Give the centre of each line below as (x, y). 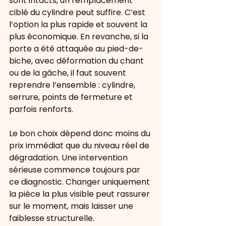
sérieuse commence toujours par (76, 170)
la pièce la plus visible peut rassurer (80, 194)
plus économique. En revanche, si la (80, 37)
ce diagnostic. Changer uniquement (80, 182)
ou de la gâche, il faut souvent (69, 73)
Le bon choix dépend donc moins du (81, 133)
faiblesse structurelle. (52, 218)
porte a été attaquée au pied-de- (76, 49)
